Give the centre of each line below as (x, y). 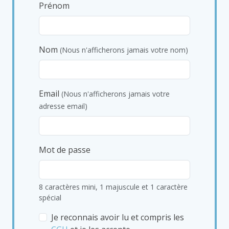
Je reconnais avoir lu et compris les (118, 217)
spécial (50, 198)
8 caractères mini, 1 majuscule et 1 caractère (113, 187)
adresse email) (63, 106)
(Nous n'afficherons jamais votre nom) (124, 50)
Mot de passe (65, 150)
